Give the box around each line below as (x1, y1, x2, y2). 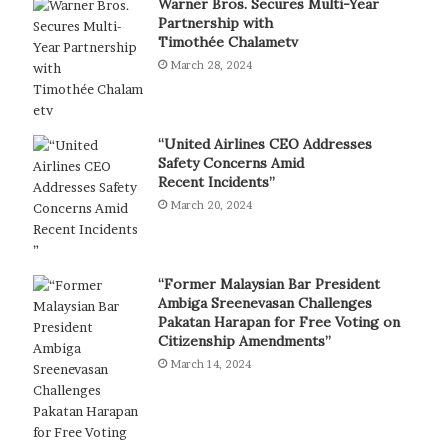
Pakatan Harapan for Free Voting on (157, 312, 400, 331)
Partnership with (157, 13, 273, 32)
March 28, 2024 (169, 57, 252, 72)
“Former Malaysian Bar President (157, 274, 380, 293)
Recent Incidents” (157, 172, 275, 191)
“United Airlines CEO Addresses (157, 134, 372, 153)
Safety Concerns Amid (157, 153, 304, 172)
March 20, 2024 (169, 197, 252, 212)
